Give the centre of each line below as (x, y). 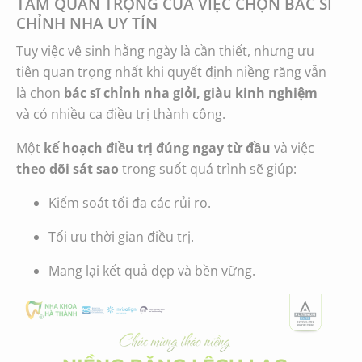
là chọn (40, 93)
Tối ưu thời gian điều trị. (121, 236)
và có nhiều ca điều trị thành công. (121, 114)
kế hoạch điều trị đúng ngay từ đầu (157, 147)
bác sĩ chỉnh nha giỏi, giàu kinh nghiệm (191, 93)
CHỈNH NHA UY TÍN (87, 23)
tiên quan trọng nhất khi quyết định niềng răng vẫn (171, 72)
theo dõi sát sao (67, 168)
